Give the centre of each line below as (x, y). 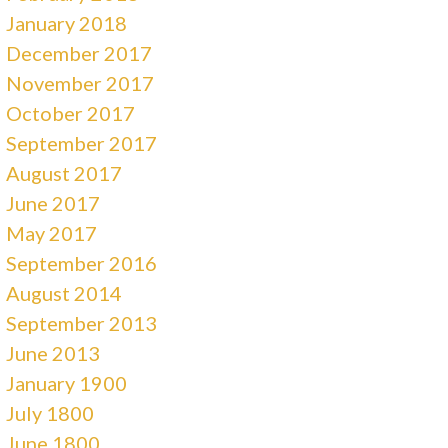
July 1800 (50, 412)
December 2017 (79, 52)
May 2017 (52, 232)
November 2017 (80, 82)
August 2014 (64, 292)
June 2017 (53, 202)
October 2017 (71, 112)
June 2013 (53, 352)
